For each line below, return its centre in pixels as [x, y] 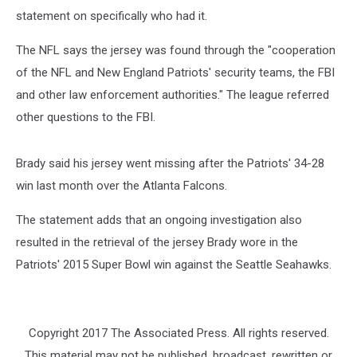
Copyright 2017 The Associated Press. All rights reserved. [178, 333]
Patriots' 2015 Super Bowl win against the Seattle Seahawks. [174, 265]
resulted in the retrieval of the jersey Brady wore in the [157, 242]
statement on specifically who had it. [112, 16]
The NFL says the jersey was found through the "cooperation [176, 50]
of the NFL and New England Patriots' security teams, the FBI [175, 73]
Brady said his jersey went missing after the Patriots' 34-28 [170, 163]
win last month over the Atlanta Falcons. [122, 186]
